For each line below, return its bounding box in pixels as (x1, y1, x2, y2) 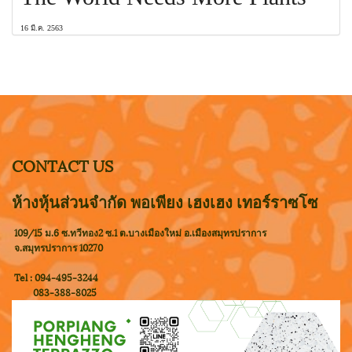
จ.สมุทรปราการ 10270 (12, 239, 103, 255)
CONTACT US (12, 152, 113, 177)
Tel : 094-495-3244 (12, 269, 98, 284)
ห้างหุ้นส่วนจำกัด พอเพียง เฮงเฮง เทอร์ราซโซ (12, 189, 318, 213)
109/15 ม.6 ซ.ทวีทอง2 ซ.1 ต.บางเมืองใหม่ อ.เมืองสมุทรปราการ (12, 224, 266, 240)
